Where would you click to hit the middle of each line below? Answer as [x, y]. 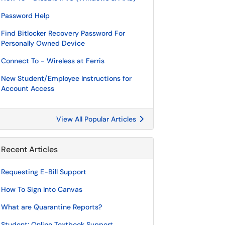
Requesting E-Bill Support [44, 172]
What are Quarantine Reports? [51, 207]
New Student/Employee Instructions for [66, 78]
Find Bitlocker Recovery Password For [63, 33]
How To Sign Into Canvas [42, 189]
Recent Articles [29, 149]
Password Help [25, 16]
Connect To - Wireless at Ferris [53, 61]
